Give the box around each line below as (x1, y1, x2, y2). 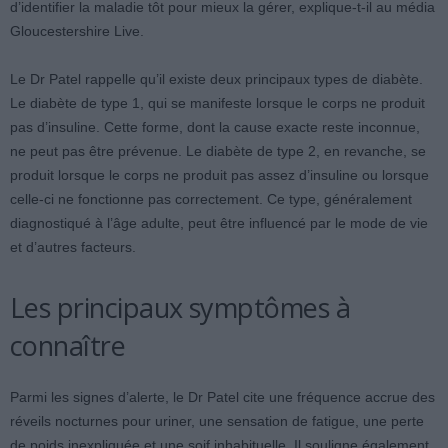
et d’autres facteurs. (10, 239, 136, 255)
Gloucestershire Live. (10, 23, 144, 39)
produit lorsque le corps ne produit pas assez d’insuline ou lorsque (10, 167, 429, 183)
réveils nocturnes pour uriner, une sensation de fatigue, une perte (10, 413, 424, 429)
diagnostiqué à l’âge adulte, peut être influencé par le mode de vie (10, 215, 428, 231)
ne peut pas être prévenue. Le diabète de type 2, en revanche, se (10, 143, 426, 159)
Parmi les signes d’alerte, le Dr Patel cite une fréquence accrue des (10, 389, 435, 405)
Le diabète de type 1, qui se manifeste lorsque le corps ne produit (10, 95, 425, 111)
